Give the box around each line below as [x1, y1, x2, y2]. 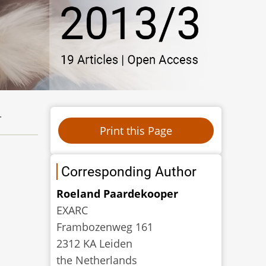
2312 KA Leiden [56, 236, 133, 251]
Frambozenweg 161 [56, 219, 154, 234]
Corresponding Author [61, 163, 197, 180]
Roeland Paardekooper [56, 186, 179, 201]
